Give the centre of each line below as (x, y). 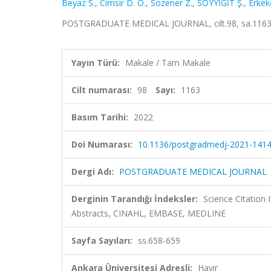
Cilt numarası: (102, 90)
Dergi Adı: (93, 171)
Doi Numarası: (102, 144)
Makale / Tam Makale (168, 63)
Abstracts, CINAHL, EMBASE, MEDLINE (149, 213)
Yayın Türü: (96, 63)
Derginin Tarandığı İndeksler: (135, 199)
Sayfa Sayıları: (102, 240)
